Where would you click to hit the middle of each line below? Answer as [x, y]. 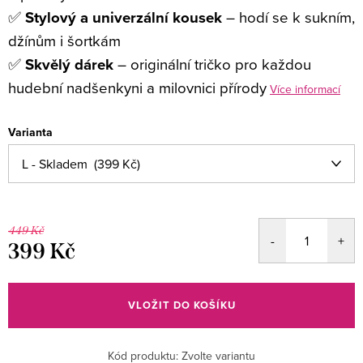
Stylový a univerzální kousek [124, 17]
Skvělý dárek [69, 64]
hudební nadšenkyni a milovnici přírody [137, 88]
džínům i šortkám [64, 41]
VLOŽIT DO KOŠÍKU [181, 305]
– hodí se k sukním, [288, 17]
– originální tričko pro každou [212, 64]
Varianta [30, 132]
